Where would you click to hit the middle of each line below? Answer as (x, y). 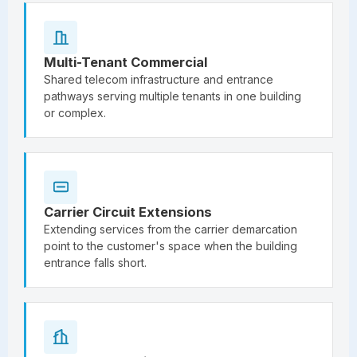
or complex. (75, 112)
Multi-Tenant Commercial (126, 62)
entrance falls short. (95, 262)
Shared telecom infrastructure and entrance (159, 79)
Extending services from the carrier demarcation (171, 229)
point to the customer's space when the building (171, 245)
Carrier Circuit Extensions (128, 212)
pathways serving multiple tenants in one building (173, 96)
